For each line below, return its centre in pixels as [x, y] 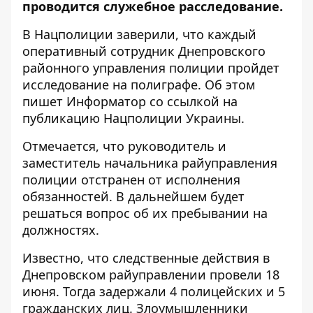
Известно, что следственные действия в [146, 258]
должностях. [61, 230]
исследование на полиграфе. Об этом [139, 85]
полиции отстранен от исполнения [131, 180]
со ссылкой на [194, 101]
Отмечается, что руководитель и [124, 146]
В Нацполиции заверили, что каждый [139, 34]
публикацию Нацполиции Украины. [133, 118]
